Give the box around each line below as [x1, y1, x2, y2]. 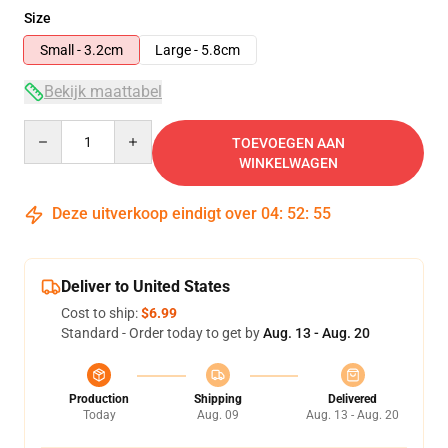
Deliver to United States [61, 277, 230, 296]
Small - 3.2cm [40, 42, 123, 58]
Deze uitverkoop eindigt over [48, 204, 261, 223]
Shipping [193, 392, 242, 406]
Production [69, 392, 129, 406]
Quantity [23, 121, 78, 137]
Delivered [328, 392, 377, 406]
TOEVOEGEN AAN [231, 135, 345, 151]
